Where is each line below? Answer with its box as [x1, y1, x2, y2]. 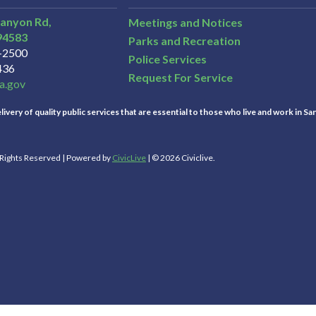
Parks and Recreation [128, 34, 241, 48]
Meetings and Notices [128, 15, 243, 29]
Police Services [128, 52, 207, 66]
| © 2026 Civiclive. [146, 152, 215, 163]
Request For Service [128, 71, 233, 85]
